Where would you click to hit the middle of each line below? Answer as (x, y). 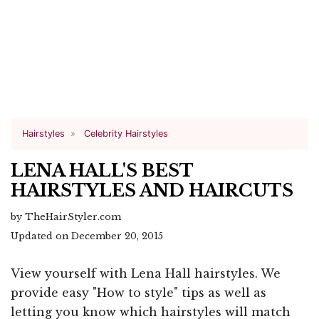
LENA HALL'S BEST (102, 171)
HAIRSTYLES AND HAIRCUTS (152, 190)
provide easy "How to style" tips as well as (138, 293)
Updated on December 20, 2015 (87, 236)
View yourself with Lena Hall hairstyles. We (146, 273)
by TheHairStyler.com (66, 217)
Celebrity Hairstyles (126, 134)
